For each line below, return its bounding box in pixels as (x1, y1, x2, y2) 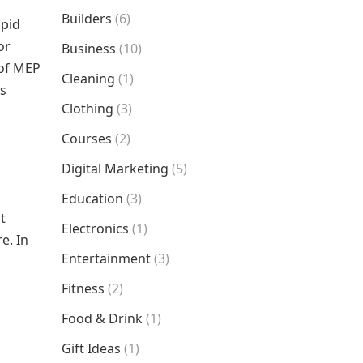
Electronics (62, 220, 129, 237)
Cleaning (62, 70, 115, 88)
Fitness (62, 280, 105, 297)
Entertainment (62, 250, 151, 267)
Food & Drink (62, 310, 143, 327)
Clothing (62, 100, 113, 117)
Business (62, 40, 116, 58)
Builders (62, 10, 112, 28)
